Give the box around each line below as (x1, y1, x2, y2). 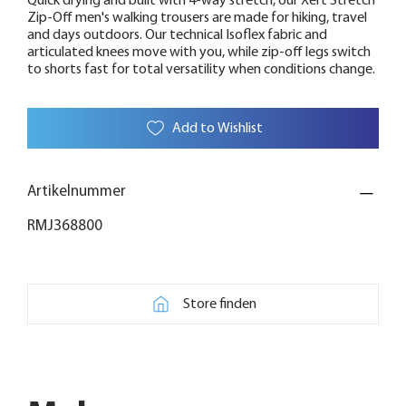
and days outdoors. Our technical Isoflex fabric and (27, 28, 327, 43)
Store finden (183, 296, 256, 312)
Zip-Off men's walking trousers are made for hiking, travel (27, 11, 367, 26)
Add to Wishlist (171, 121, 263, 136)
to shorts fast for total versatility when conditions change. (27, 63, 375, 78)
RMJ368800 (27, 218, 102, 235)
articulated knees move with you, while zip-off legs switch (27, 45, 371, 61)
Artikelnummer (27, 184, 126, 200)
